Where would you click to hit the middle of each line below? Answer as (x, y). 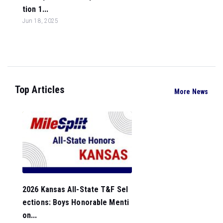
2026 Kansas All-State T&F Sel (75, 189)
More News (191, 91)
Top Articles (40, 90)
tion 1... (35, 9)
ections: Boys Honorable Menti (76, 202)
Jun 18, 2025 (41, 21)
